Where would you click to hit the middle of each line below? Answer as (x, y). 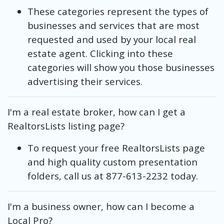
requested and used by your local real (112, 39)
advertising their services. (85, 81)
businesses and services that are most (113, 25)
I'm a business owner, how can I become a (101, 206)
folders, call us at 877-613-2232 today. (113, 175)
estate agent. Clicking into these (100, 53)
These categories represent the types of (118, 11)
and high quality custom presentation (112, 161)
